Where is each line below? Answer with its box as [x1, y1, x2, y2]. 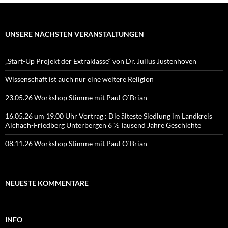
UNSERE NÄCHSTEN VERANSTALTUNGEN [5, 30, 144, 39]
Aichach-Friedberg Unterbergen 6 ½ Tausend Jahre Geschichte [5, 121, 201, 130]
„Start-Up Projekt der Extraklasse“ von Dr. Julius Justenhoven [5, 56, 196, 66]
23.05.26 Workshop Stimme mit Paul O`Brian [5, 93, 147, 102]
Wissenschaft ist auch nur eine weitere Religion [5, 75, 154, 84]
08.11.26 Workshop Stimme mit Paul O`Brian [5, 139, 147, 148]
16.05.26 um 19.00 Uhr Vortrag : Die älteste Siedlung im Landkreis [5, 111, 212, 121]
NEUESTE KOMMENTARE [5, 179, 89, 188]
